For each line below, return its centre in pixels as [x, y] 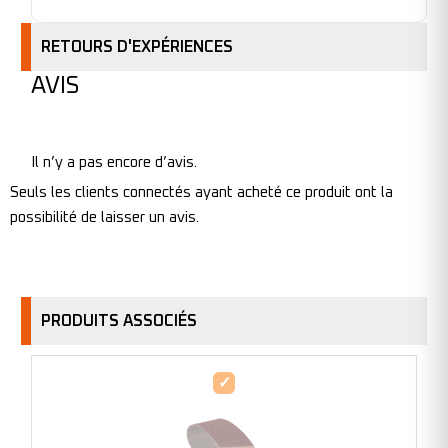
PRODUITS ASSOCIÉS [119, 320]
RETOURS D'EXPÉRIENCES [137, 47]
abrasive [237, 407]
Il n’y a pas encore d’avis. [114, 163]
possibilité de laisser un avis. [104, 218]
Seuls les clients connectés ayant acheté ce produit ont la [201, 193]
